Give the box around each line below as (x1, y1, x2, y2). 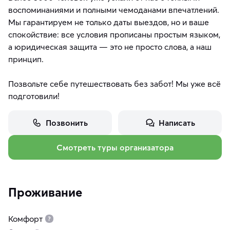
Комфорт (8, 214, 43, 224)
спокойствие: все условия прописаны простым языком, (8, 29, 220, 40)
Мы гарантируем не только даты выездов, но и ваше (8, 17, 209, 28)
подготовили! (8, 91, 60, 102)
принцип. (8, 54, 44, 65)
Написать (158, 118, 195, 128)
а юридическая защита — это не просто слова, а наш (8, 42, 212, 52)
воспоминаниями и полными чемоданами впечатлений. (8, 5, 219, 15)
